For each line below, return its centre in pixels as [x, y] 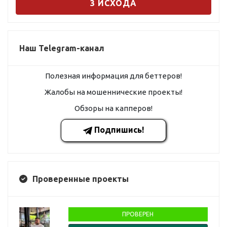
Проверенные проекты [81, 179]
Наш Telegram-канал [62, 48]
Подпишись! [118, 129]
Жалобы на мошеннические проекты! [113, 92]
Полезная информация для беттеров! [113, 75]
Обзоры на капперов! [113, 108]
